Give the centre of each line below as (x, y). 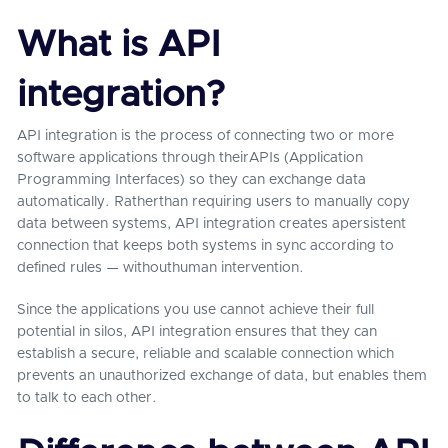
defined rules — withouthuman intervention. (160, 268)
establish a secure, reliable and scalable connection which (205, 354)
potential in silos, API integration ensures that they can (197, 332)
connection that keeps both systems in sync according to (205, 246)
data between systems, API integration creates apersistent (211, 224)
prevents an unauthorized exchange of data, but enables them (222, 376)
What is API (119, 45)
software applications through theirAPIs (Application (190, 158)
